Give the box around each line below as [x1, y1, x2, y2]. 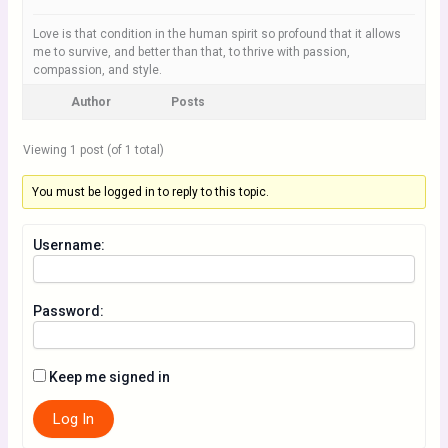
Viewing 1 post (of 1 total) [22, 143, 164, 157]
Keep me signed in [48, 369, 170, 385]
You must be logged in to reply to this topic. [31, 185, 269, 199]
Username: [32, 237, 105, 253]
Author [70, 95, 111, 109]
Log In [52, 410, 94, 428]
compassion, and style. [32, 63, 162, 77]
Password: [32, 303, 104, 319]
